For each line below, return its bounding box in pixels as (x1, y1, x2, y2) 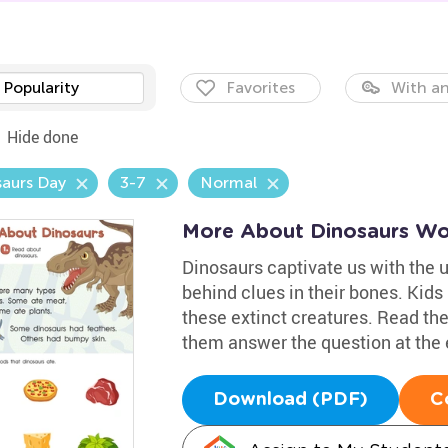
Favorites (225, 78, 295, 97)
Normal (199, 173, 257, 192)
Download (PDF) (212, 391, 368, 409)
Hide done (6, 126, 78, 148)
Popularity (2, 78, 79, 97)
